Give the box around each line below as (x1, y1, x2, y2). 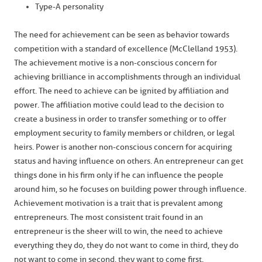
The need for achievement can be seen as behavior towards (14, 30, 229, 40)
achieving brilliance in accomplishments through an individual (14, 72, 240, 82)
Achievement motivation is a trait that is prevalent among (14, 198, 223, 208)
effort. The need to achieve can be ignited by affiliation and (14, 86, 229, 96)
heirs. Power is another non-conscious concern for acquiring (14, 142, 232, 152)
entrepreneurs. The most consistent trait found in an (14, 212, 203, 222)
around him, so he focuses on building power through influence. (14, 184, 246, 194)
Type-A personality (35, 2, 104, 12)
